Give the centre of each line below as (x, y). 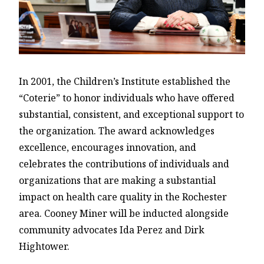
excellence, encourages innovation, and (108, 148)
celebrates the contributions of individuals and (124, 164)
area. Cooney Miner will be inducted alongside (124, 214)
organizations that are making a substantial (117, 181)
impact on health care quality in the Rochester (123, 197)
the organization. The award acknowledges (117, 131)
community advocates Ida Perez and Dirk (112, 230)
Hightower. (44, 247)
